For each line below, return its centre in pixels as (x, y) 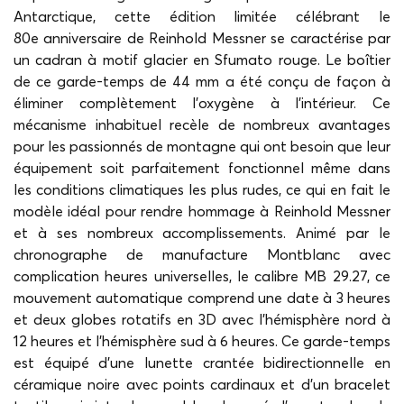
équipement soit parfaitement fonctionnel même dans (202, 168)
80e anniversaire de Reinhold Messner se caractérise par (202, 38)
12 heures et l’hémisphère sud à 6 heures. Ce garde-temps (202, 341)
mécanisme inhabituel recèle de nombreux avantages (202, 125)
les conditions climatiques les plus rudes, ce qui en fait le (202, 190)
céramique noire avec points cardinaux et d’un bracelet (202, 385)
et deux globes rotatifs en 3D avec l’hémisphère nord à (202, 320)
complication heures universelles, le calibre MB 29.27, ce (202, 276)
